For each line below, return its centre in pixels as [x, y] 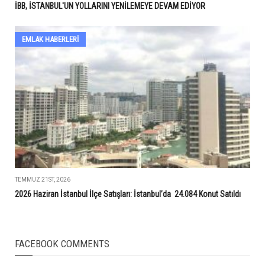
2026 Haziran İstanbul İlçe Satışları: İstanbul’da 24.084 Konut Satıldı [128, 194]
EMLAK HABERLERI [50, 39]
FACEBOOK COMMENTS [62, 243]
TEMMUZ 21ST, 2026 [43, 179]
